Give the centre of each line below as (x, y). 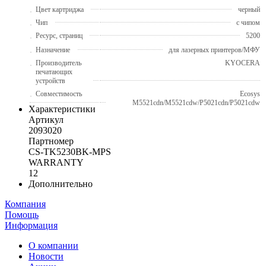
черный (249, 9)
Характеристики (62, 109)
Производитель (58, 63)
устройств (50, 80)
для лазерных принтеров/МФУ (214, 50)
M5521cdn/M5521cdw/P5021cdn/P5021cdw (196, 102)
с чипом (248, 22)
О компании (53, 245)
